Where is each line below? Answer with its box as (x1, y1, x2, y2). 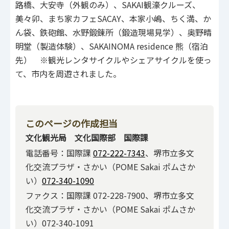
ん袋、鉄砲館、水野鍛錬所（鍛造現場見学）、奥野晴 (15, 26, 212, 38)
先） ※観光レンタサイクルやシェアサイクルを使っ (15, 53, 212, 66)
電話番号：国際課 (26, 146, 93, 159)
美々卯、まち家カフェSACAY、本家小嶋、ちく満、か (15, 12, 211, 25)
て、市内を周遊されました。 (15, 67, 121, 80)
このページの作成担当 (26, 117, 118, 130)
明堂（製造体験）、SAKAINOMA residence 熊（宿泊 (15, 39, 208, 52)
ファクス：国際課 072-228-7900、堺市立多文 (26, 189, 194, 202)
